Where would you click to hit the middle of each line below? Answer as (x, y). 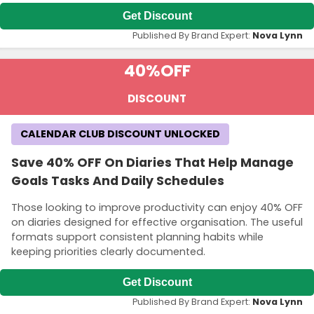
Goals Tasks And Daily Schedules (118, 181)
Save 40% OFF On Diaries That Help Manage (152, 163)
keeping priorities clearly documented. (108, 251)
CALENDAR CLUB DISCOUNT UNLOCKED (120, 134)
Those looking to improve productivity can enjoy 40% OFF (157, 207)
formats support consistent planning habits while (137, 237)
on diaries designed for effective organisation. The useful (157, 222)
